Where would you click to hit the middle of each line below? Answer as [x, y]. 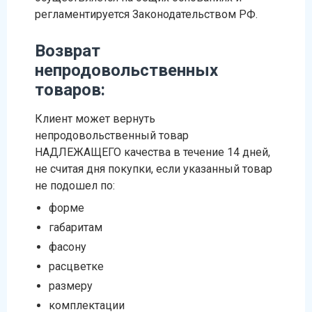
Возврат [68, 51]
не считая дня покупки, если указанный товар [154, 169]
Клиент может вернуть [95, 119]
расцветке [76, 266]
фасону [68, 247]
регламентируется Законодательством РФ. [146, 14]
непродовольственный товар [112, 135]
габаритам [76, 227]
